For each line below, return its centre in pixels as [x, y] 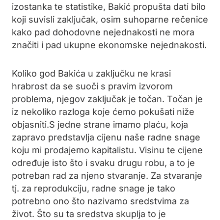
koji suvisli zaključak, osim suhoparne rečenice [110, 19]
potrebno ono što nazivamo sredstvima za [100, 201]
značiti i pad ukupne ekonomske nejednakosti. [109, 45]
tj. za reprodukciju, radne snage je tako [94, 188]
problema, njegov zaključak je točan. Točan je [107, 99]
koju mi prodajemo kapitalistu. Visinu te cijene [107, 150]
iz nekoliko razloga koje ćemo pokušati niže [103, 112]
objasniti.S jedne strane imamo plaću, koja [100, 124]
